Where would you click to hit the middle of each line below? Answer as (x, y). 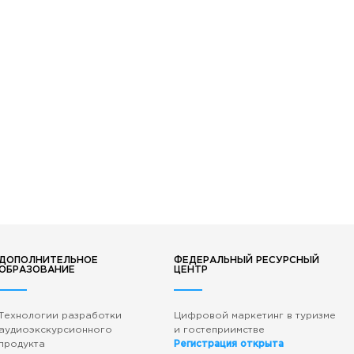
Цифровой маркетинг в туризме (254, 316)
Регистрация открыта (228, 344)
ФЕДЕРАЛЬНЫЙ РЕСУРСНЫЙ (246, 260)
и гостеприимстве (219, 330)
